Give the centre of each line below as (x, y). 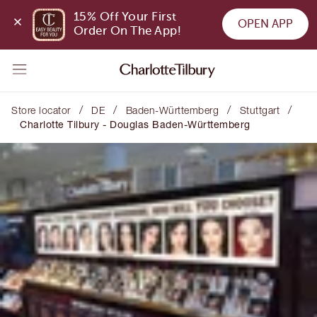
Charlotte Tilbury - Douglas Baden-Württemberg (135, 124)
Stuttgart (259, 110)
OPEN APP (265, 24)
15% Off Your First (125, 17)
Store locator (41, 110)
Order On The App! (127, 31)
